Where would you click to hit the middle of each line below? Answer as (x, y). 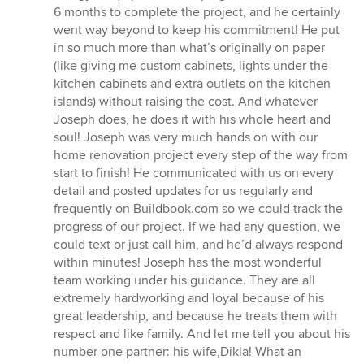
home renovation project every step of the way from (201, 156)
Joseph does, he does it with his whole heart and (192, 120)
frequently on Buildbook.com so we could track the (198, 209)
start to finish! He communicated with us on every (194, 173)
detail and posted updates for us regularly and (183, 191)
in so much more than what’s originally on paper (189, 48)
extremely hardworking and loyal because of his (189, 299)
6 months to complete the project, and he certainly (197, 13)
